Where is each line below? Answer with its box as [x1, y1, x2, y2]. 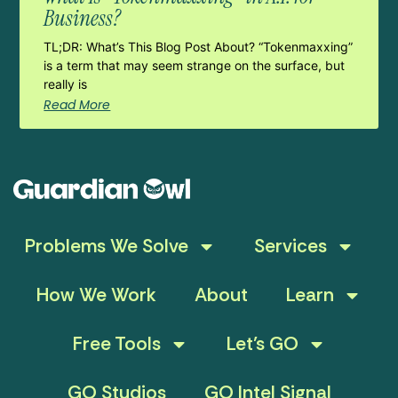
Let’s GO [226, 330, 298, 356]
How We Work [36, 282, 156, 307]
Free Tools [72, 330, 161, 356]
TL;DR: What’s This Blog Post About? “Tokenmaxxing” [44, 39, 354, 55]
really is [44, 76, 88, 92]
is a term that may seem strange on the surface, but [44, 58, 346, 74]
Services [254, 233, 328, 259]
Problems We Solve [25, 233, 189, 259]
